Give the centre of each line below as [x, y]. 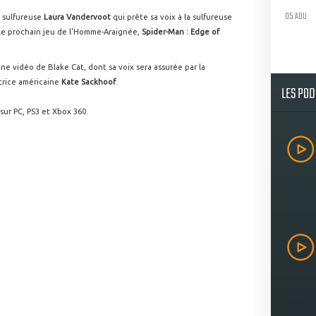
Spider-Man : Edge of [181, 32]
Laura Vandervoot [77, 17]
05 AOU [296, 16]
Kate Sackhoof [87, 82]
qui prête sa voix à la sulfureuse [171, 17]
